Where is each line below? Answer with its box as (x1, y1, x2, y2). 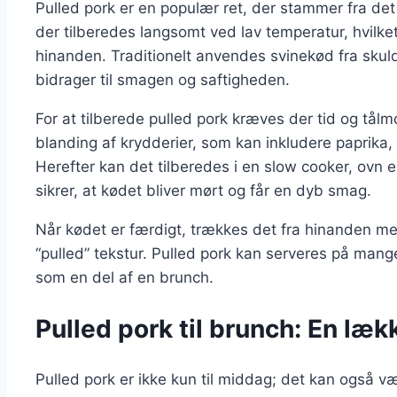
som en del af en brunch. (35, 268, 214, 286)
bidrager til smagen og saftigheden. (35, 70, 290, 89)
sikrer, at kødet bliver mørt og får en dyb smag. (35, 181, 371, 199)
